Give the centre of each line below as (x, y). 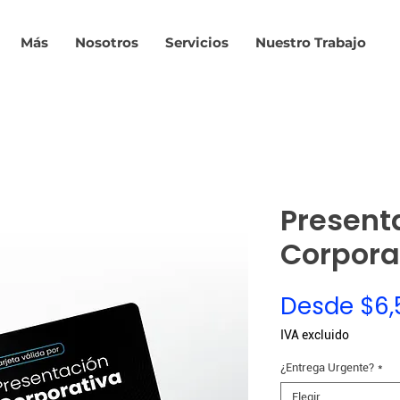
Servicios (197, 42)
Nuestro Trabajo (311, 42)
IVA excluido (315, 335)
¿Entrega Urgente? (327, 368)
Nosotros (107, 42)
